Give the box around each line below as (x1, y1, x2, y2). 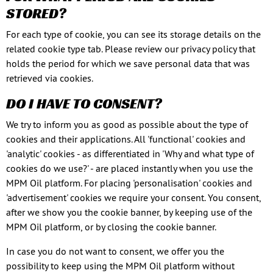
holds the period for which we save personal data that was (6, 57, 250, 69)
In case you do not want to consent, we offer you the (6, 245, 224, 257)
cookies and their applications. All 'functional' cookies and (6, 133, 246, 145)
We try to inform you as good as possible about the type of (6, 118, 248, 130)
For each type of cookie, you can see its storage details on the (6, 28, 261, 40)
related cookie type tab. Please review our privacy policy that (6, 43, 255, 55)
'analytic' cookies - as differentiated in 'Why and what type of (6, 147, 254, 160)
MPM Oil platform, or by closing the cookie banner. (6, 221, 216, 233)
